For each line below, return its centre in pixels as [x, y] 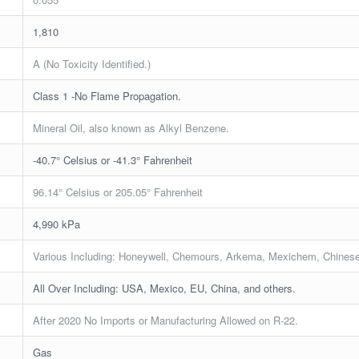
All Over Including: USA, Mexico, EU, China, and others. [165, 288]
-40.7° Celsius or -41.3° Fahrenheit [113, 159]
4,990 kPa [57, 224]
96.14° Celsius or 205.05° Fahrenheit [118, 192]
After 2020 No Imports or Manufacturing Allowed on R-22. [166, 320]
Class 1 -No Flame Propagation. [107, 95]
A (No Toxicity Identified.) [92, 63]
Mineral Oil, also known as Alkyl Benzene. [131, 127]
